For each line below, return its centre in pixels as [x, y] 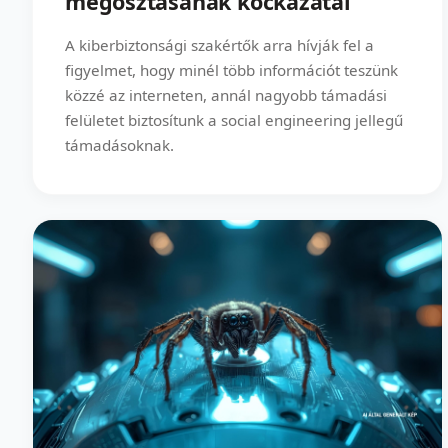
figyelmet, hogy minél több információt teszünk [231, 70]
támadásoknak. [119, 145]
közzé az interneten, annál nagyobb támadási [226, 95]
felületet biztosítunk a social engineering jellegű [234, 120]
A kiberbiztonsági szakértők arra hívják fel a [219, 45]
